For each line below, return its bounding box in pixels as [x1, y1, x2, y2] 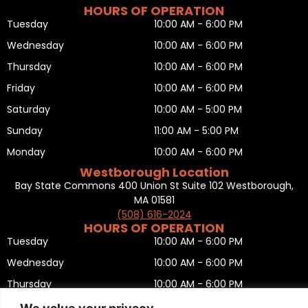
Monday [7, 145, 45, 159]
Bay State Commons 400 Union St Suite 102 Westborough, [14, 179, 294, 193]
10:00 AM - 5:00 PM [154, 102, 242, 117]
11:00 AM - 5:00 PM [154, 124, 239, 138]
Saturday [7, 102, 50, 117]
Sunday [7, 124, 43, 138]
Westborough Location [79, 164, 229, 181]
